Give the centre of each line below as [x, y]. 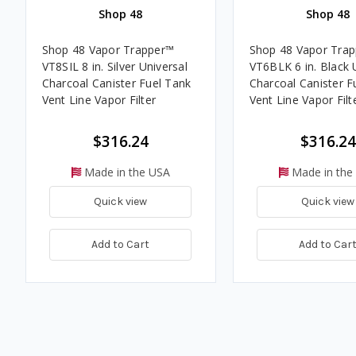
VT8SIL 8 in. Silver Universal [114, 67]
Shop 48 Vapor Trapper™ [108, 50]
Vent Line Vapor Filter [99, 100]
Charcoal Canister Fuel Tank [116, 83]
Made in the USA [125, 172]
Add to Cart [120, 244]
